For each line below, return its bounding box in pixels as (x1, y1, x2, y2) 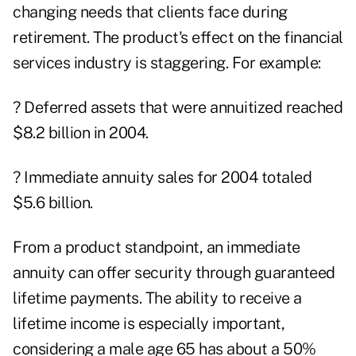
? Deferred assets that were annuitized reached (13, 98, 342, 118)
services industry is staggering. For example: (13, 53, 321, 73)
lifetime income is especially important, (13, 314, 284, 334)
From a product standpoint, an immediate (13, 238, 300, 257)
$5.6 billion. (13, 193, 93, 213)
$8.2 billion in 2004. (13, 123, 149, 143)
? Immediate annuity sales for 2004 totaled (13, 168, 311, 188)
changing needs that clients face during (13, 2, 288, 22)
